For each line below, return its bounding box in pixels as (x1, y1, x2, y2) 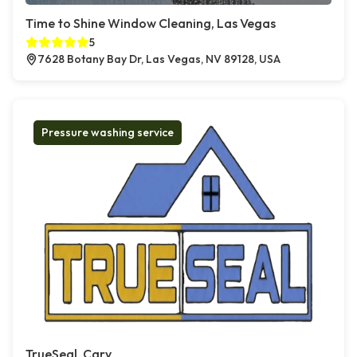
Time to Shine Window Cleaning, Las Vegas (25, 15, 276, 32)
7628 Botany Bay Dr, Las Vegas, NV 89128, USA (37, 52, 280, 67)
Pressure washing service (41, 125, 174, 140)
